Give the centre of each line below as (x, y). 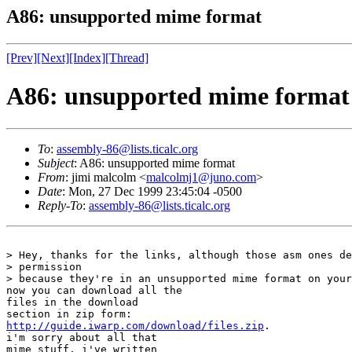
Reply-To (60, 205)
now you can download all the (94, 290)
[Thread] (127, 57)
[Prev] (22, 57)
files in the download (72, 302)
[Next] (53, 57)
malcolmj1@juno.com (201, 177)
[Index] (87, 57)
